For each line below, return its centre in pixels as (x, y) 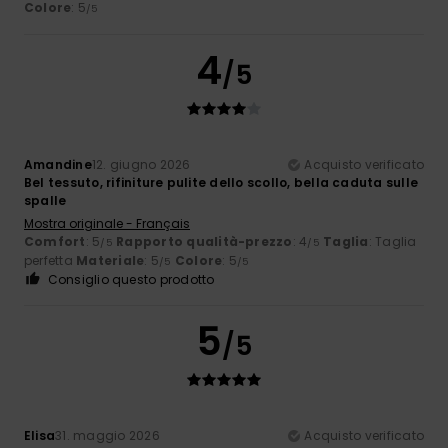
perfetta (50, 260)
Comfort (55, 241)
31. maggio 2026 (107, 435)
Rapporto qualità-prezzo (204, 241)
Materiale (110, 260)
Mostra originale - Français (107, 223)
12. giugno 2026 (141, 164)
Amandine (58, 164)
